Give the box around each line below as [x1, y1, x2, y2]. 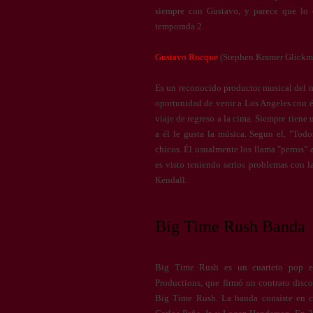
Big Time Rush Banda [155, 217, 305, 235]
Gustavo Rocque [155, 52, 218, 62]
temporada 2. [155, 21, 204, 31]
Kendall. [155, 175, 187, 185]
